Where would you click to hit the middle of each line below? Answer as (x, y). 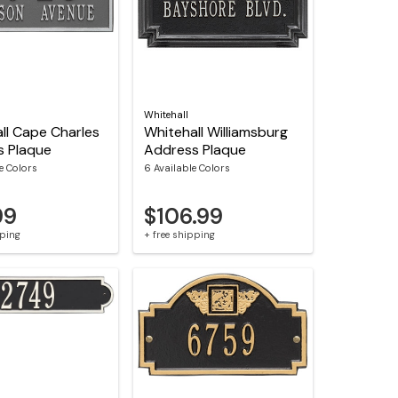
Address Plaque (195, 150)
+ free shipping (180, 234)
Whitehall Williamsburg (216, 132)
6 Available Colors (187, 168)
